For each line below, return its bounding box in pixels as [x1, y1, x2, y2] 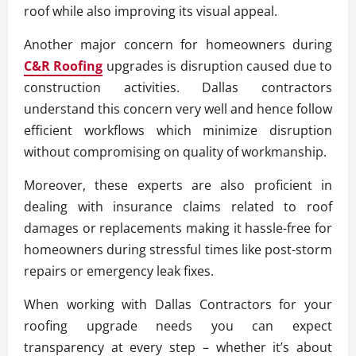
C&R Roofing [24, 56, 103, 75]
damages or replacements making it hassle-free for [24, 219, 332, 237]
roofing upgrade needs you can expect [24, 316, 332, 335]
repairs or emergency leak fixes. [24, 261, 214, 280]
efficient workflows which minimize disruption [24, 121, 332, 139]
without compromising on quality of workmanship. [24, 142, 327, 161]
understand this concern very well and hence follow [24, 99, 332, 118]
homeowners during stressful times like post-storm [24, 240, 332, 258]
